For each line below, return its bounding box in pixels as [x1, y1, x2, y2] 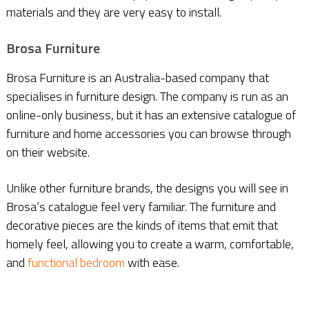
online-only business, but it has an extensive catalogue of [6, 106, 296, 125]
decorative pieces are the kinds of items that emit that [6, 216, 278, 235]
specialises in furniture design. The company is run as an [6, 87, 288, 106]
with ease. [124, 253, 179, 272]
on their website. [6, 143, 90, 162]
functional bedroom [27, 253, 125, 272]
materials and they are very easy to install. [6, 3, 221, 22]
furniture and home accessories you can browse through [6, 124, 291, 143]
